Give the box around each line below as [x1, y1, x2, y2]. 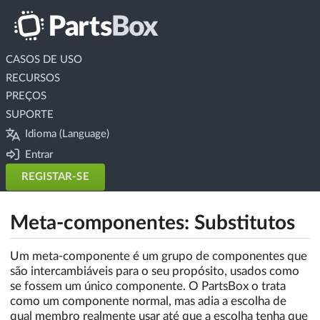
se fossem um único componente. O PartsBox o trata [10, 279, 286, 292]
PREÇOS [5, 91, 46, 102]
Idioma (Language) [25, 129, 110, 140]
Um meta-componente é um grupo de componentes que [10, 249, 307, 262]
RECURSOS [5, 72, 60, 84]
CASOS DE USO [5, 54, 82, 65]
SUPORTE [5, 109, 54, 120]
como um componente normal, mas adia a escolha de [10, 294, 286, 307]
